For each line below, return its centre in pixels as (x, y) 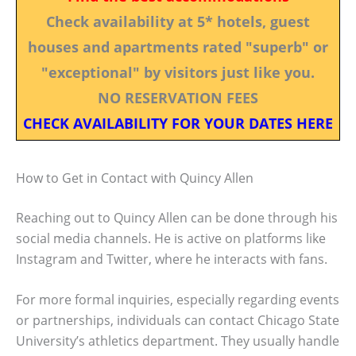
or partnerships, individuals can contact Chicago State (178, 321)
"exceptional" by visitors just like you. (178, 72)
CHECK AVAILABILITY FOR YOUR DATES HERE (178, 123)
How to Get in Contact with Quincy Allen (135, 178)
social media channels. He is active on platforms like (171, 238)
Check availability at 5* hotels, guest (178, 21)
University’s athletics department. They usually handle (178, 341)
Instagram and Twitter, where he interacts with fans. (172, 259)
